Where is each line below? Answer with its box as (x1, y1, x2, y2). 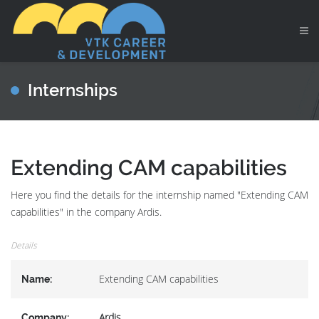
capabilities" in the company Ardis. (11, 205, 162, 219)
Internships (28, 80, 117, 100)
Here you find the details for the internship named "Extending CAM (11, 188, 308, 202)
